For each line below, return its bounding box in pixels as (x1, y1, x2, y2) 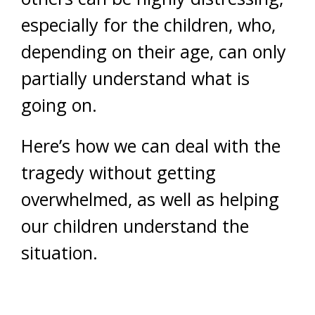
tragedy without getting (21, 160, 216, 184)
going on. (21, 92, 102, 117)
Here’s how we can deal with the (21, 133, 281, 157)
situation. (21, 240, 98, 264)
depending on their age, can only (21, 39, 286, 63)
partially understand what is (21, 65, 250, 90)
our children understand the (21, 213, 249, 238)
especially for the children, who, (21, 12, 276, 37)
